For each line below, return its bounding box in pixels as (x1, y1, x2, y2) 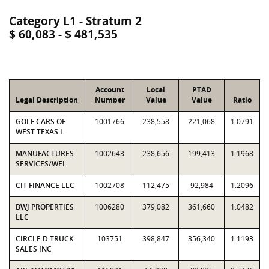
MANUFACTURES (16, 148, 74, 159)
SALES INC (16, 244, 52, 254)
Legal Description (16, 95, 78, 105)
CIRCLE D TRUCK (16, 234, 74, 244)
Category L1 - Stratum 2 (9, 13, 142, 29)
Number (94, 95, 125, 105)
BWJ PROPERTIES (16, 202, 74, 212)
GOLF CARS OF (16, 116, 65, 127)
